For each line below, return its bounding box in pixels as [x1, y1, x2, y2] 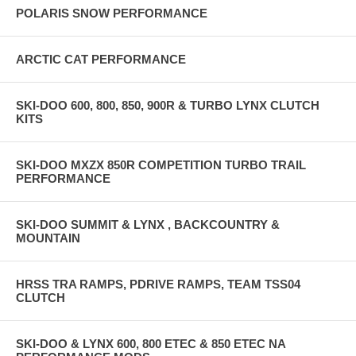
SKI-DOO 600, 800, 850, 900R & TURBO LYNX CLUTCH [16, 98, 319, 112]
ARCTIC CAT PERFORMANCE [16, 52, 186, 66]
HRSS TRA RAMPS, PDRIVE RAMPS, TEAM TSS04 [16, 277, 300, 291]
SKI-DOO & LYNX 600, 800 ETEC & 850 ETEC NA [16, 336, 285, 350]
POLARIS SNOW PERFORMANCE [16, 6, 207, 20]
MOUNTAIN [16, 230, 80, 245]
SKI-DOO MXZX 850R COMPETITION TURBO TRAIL [16, 157, 306, 172]
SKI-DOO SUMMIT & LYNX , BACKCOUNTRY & [16, 217, 280, 231]
